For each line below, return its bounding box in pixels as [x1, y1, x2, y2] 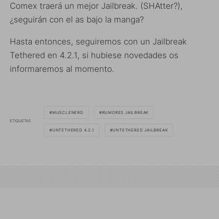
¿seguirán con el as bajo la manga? [10, 14, 144, 24]
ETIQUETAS [10, 118, 31, 123]
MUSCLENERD [52, 109, 84, 115]
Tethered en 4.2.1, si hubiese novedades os [10, 50, 178, 60]
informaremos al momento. [10, 64, 114, 74]
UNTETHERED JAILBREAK [112, 127, 168, 132]
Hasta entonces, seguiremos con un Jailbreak [10, 36, 187, 46]
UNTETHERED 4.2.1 [52, 127, 94, 132]
